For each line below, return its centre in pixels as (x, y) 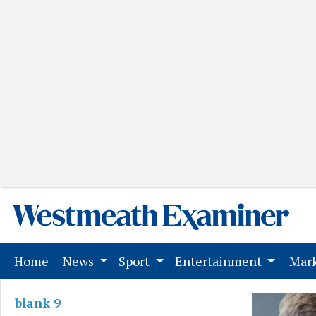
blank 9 (38, 303)
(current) (74, 260)
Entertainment (219, 261)
